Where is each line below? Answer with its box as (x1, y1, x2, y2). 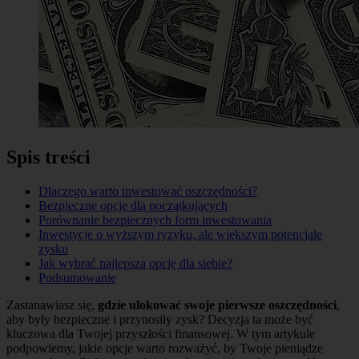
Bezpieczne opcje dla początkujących (38, 198, 228, 212)
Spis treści (6, 146, 91, 167)
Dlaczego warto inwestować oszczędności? (38, 184, 257, 198)
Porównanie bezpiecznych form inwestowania (38, 212, 272, 227)
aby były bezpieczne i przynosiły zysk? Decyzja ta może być (6, 312, 313, 326)
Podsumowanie (38, 270, 116, 284)
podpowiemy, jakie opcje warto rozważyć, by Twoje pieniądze (6, 341, 323, 355)
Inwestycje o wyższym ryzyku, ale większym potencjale (38, 227, 322, 241)
